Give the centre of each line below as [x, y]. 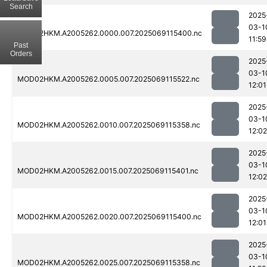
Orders [21, 53]
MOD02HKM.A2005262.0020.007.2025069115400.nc [109, 217]
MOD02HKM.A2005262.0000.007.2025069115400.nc [110, 33]
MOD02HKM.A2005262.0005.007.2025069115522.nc [108, 79]
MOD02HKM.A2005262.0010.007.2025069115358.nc [109, 125]
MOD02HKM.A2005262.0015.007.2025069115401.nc [108, 171]
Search [21, 6]
